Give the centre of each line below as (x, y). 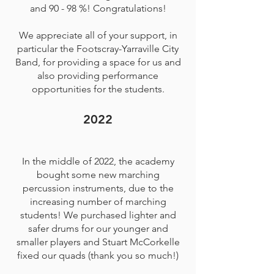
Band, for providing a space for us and (98, 62)
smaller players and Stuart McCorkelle (98, 242)
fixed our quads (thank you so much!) (98, 255)
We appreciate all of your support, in (98, 35)
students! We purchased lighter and (98, 215)
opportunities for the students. (98, 89)
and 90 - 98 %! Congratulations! (98, 8)
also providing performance (98, 76)
